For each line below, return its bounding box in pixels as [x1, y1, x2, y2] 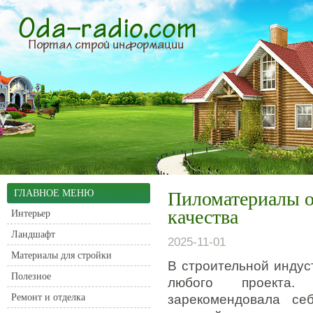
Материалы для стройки [11, 250, 112, 261]
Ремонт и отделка [11, 292, 85, 303]
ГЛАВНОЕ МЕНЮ [14, 188, 94, 198]
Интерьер [11, 208, 50, 219]
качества [168, 206, 238, 228]
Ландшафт [11, 229, 55, 240]
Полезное [11, 271, 51, 282]
